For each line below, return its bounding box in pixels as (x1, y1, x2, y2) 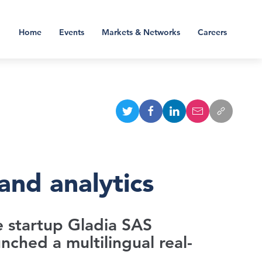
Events (59, 27, 84, 37)
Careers (198, 27, 227, 37)
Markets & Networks (102, 27, 180, 37)
